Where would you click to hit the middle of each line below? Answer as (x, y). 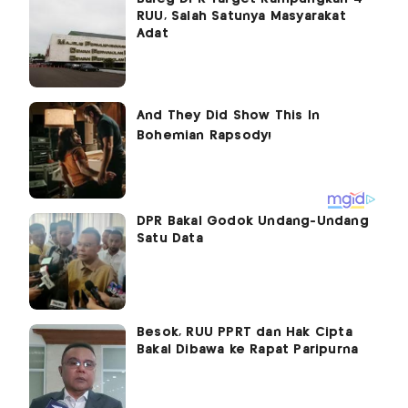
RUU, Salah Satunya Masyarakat (241, 16)
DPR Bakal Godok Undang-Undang (253, 221)
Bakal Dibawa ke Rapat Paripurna (248, 350)
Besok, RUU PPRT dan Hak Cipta (245, 332)
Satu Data (170, 239)
